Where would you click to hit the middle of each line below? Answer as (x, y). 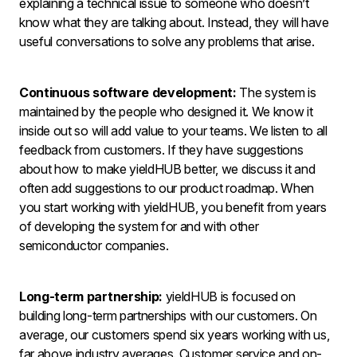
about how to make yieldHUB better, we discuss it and (167, 169)
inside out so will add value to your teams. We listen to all (173, 131)
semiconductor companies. (94, 245)
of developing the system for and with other (139, 226)
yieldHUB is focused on (229, 296)
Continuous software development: (128, 92)
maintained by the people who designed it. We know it (166, 112)
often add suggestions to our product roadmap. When (167, 188)
